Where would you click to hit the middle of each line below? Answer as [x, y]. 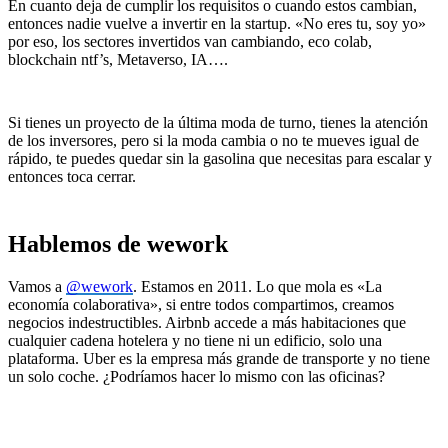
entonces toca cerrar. [72, 177]
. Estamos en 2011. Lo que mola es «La [257, 287]
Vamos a [37, 287]
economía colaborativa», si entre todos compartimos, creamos [201, 305]
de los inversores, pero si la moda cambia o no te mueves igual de [213, 141]
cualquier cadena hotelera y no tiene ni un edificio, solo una [195, 341]
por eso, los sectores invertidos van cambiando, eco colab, [190, 42]
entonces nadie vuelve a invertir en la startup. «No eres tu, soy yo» [217, 24]
